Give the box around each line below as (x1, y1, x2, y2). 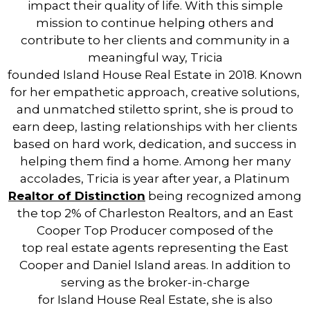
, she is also (206, 293, 273, 307)
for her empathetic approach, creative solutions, (10, 85, 300, 100)
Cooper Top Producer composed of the (37, 224, 273, 238)
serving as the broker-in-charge (60, 275, 250, 290)
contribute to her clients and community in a (20, 33, 290, 48)
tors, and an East (194, 206, 293, 221)
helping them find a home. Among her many (19, 154, 291, 169)
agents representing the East (109, 241, 289, 255)
